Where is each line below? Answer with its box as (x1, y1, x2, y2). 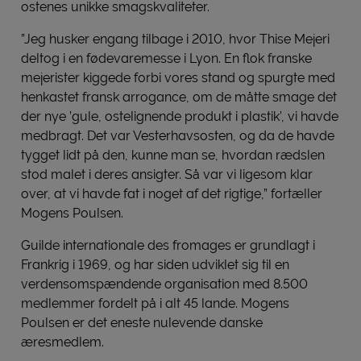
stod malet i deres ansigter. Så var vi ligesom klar (21, 166, 313, 182)
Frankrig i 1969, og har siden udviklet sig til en (21, 256, 289, 272)
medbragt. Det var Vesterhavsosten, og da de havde (21, 127, 334, 143)
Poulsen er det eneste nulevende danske (21, 314, 263, 330)
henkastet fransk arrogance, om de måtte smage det (21, 89, 337, 105)
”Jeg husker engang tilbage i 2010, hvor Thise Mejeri (21, 31, 330, 47)
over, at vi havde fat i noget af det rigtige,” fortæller (21, 185, 322, 201)
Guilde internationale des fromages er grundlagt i (21, 237, 315, 253)
